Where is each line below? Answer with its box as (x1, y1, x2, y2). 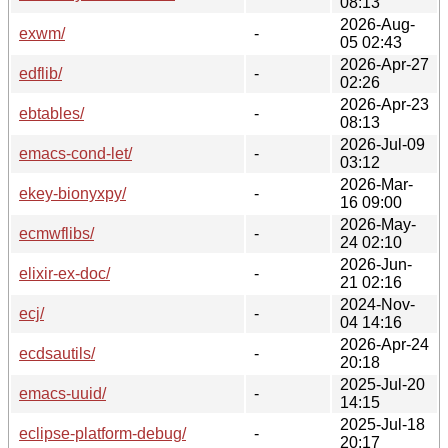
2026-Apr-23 (340, 95, 429, 113)
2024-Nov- (340, 295, 415, 313)
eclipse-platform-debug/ (19, 424, 186, 442)
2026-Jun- (340, 255, 412, 273)
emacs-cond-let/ (19, 144, 132, 162)
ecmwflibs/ (19, 224, 94, 242)
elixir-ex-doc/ (19, 264, 110, 282)
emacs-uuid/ (19, 384, 106, 402)
